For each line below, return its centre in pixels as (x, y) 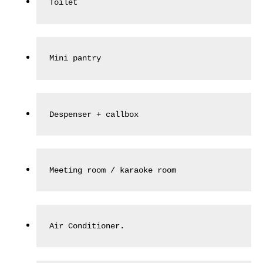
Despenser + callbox (94, 114)
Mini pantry (75, 58)
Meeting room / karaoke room (113, 170)
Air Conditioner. (87, 226)
